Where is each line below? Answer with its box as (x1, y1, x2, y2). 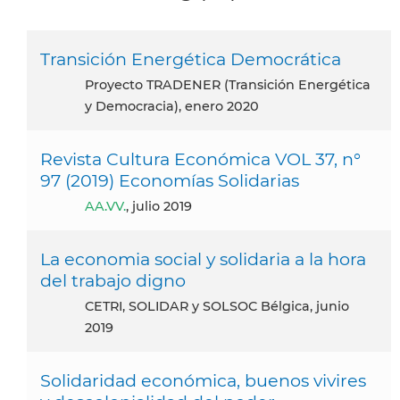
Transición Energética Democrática (40, 48, 341, 71)
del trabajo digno (40, 270, 186, 292)
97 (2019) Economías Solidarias (40, 170, 299, 192)
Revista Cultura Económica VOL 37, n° (40, 148, 361, 171)
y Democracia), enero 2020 (85, 98, 259, 115)
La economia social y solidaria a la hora (40, 248, 366, 271)
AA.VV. (95, 198, 126, 215)
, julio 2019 (126, 198, 192, 215)
